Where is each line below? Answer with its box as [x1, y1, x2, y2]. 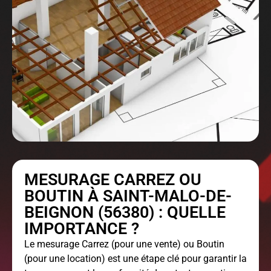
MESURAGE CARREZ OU [24, 170, 201, 190]
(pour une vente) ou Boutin [109, 238, 224, 250]
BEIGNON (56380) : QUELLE [24, 203, 226, 223]
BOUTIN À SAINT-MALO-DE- [24, 186, 232, 206]
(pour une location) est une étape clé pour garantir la [24, 253, 247, 265]
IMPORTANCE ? [24, 219, 139, 239]
